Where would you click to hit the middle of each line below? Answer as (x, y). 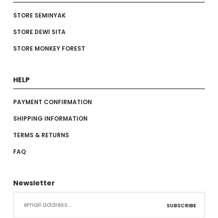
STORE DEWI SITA (39, 32)
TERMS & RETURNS (41, 135)
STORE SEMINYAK (39, 15)
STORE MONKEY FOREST (49, 48)
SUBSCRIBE (182, 205)
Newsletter (34, 183)
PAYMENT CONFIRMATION (52, 102)
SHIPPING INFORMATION (50, 118)
